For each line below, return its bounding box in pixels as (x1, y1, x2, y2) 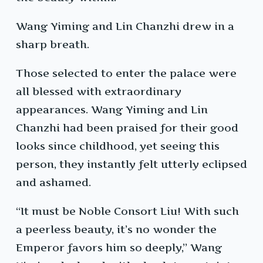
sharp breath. (16, 38, 89, 51)
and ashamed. (16, 176, 91, 189)
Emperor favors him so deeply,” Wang (16, 241, 222, 254)
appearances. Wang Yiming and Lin (16, 103, 208, 116)
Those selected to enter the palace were (16, 67, 237, 80)
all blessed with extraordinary (16, 85, 181, 98)
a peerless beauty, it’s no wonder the (16, 223, 217, 236)
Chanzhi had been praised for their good (16, 122, 238, 134)
